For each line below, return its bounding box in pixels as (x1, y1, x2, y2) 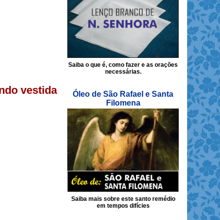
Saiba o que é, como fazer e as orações (68, 61, 178, 68)
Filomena (106, 98, 140, 107)
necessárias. (105, 68, 141, 75)
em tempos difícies (96, 202, 150, 209)
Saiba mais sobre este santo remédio (71, 195, 175, 202)
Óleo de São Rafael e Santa (73, 89, 173, 98)
